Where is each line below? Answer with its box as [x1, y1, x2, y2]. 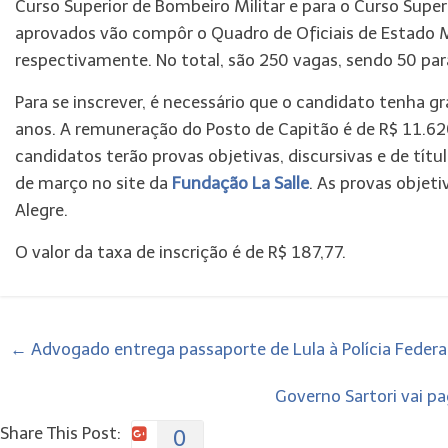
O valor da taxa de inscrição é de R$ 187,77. [15, 242, 346, 262]
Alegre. [15, 200, 68, 220]
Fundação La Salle [172, 173, 309, 193]
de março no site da [15, 173, 172, 193]
